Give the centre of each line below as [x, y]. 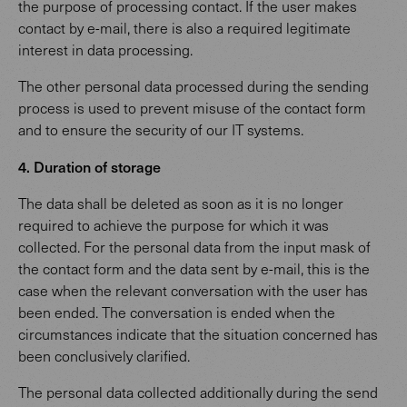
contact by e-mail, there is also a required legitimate [184, 28]
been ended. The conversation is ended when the [177, 312]
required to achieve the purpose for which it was [174, 225]
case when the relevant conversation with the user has [193, 290]
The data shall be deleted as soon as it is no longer [181, 203]
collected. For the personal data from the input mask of [194, 247]
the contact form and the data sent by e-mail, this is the [194, 268]
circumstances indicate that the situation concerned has [198, 334]
